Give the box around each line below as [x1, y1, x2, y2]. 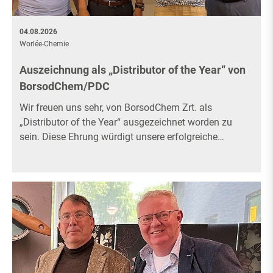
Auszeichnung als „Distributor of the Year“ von [19, 63, 246, 77]
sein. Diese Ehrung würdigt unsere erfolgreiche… [19, 131, 224, 143]
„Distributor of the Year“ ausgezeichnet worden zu [19, 116, 232, 129]
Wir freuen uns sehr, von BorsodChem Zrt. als [19, 102, 212, 114]
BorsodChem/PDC [19, 80, 110, 93]
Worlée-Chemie [19, 40, 69, 49]
